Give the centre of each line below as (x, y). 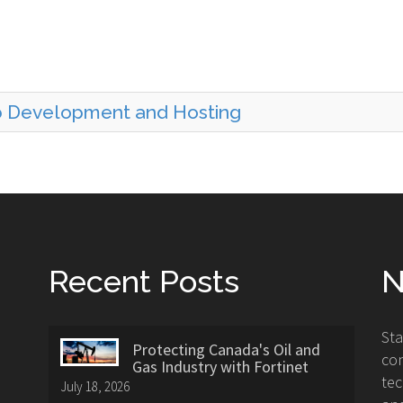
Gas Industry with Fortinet (220, 366)
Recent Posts (144, 281)
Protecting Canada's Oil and (226, 349)
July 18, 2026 (95, 386)
